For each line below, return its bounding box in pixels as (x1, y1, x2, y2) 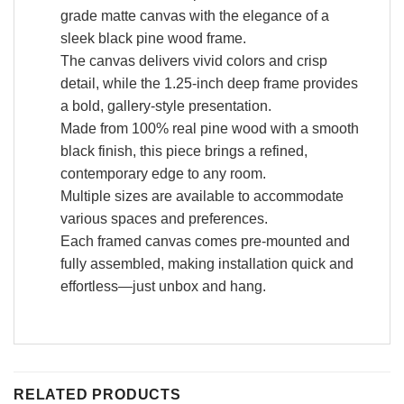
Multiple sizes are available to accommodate (60, 188, 344, 204)
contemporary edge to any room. (60, 165, 266, 181)
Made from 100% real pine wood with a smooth (60, 120, 359, 136)
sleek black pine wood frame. (60, 30, 246, 46)
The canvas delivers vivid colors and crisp (60, 52, 327, 69)
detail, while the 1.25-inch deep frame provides (60, 75, 358, 91)
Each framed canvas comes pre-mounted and (60, 233, 350, 249)
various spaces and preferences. (60, 210, 268, 226)
